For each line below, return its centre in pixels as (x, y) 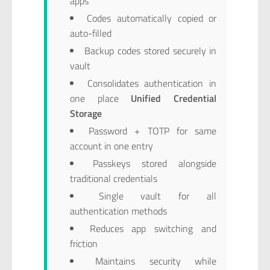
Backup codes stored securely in (151, 50)
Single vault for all (158, 196)
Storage (86, 113)
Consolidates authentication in (152, 83)
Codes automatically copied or (152, 18)
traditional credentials (113, 178)
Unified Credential (174, 98)
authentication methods (118, 211)
